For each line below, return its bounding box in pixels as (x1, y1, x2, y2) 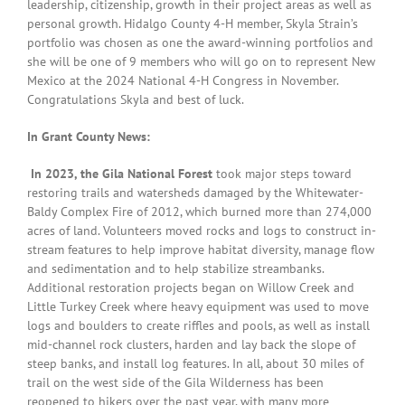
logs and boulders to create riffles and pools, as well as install (27, 317, 370, 334)
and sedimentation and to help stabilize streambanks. (27, 260, 324, 277)
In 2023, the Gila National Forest (27, 165, 212, 182)
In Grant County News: (27, 128, 150, 145)
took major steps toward (212, 165, 352, 182)
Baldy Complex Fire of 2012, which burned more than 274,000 (27, 203, 372, 220)
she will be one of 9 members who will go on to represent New (27, 53, 375, 70)
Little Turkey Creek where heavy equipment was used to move (27, 298, 369, 315)
